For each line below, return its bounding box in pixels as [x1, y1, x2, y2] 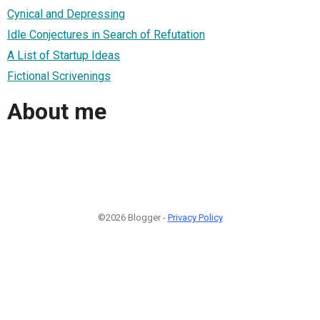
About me [7, 98, 106, 126]
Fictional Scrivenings [7, 69, 111, 83]
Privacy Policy [167, 211, 223, 223]
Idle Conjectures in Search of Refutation [7, 27, 205, 41]
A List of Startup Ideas [7, 48, 120, 62]
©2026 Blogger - [97, 211, 168, 223]
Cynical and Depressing [7, 6, 125, 21]
